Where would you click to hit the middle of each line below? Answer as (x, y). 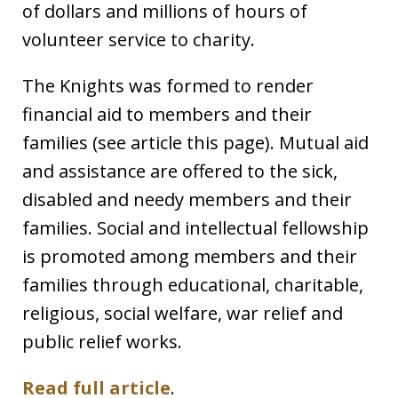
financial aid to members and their (167, 114)
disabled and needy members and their (187, 199)
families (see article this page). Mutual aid (195, 142)
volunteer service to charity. (139, 39)
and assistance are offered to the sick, (180, 171)
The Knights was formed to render (168, 85)
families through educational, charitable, (193, 284)
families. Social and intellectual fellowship (195, 227)
